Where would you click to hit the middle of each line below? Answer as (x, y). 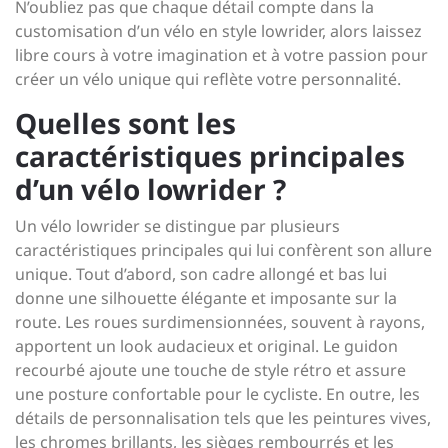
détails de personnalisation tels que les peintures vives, (223, 417)
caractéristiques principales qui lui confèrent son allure (223, 249)
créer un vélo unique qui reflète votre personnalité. (208, 78)
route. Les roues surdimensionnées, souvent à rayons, (220, 321)
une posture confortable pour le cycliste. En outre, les (217, 393)
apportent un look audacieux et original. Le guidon (206, 345)
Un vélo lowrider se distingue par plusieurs (177, 225)
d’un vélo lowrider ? (150, 188)
